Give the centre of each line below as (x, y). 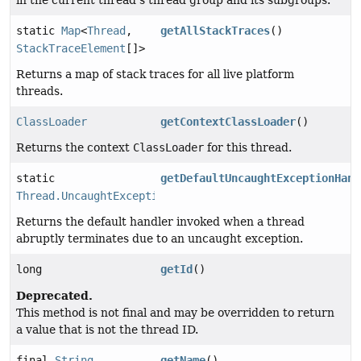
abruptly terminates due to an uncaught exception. (160, 239)
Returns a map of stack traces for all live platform (155, 75)
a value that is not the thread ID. (107, 330)
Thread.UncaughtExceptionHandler (116, 196)
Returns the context (75, 148)
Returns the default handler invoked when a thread (160, 222)
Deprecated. (54, 296)
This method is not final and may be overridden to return (175, 313)
